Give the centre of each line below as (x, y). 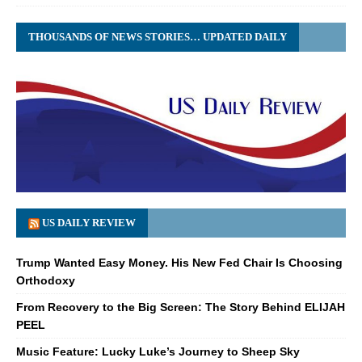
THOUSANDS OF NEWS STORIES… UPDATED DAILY (158, 37)
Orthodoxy (46, 280)
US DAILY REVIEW (89, 222)
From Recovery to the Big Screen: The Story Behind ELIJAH (181, 307)
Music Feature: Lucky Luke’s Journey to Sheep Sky (158, 351)
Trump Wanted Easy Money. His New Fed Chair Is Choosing (179, 262)
